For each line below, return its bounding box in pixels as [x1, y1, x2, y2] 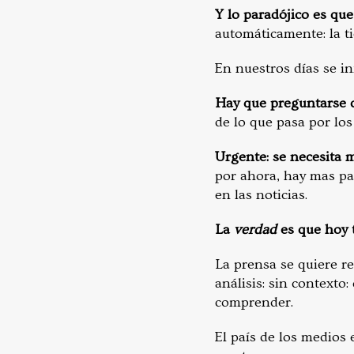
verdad [230, 221, 277, 239]
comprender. [215, 294, 293, 311]
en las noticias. [215, 186, 307, 204]
